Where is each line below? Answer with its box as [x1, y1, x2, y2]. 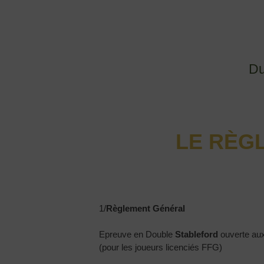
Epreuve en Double [99, 229, 176, 240]
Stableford [175, 229, 219, 240]
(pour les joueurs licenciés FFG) [99, 242, 223, 253]
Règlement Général [106, 203, 186, 213]
